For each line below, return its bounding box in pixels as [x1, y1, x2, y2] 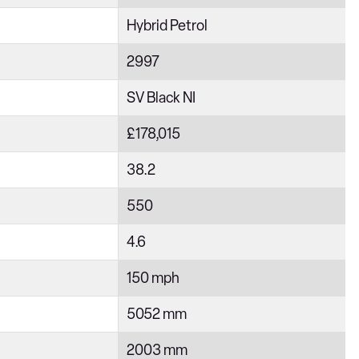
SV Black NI [127, 89, 196, 107]
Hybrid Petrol [127, 17, 208, 34]
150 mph [127, 269, 179, 287]
